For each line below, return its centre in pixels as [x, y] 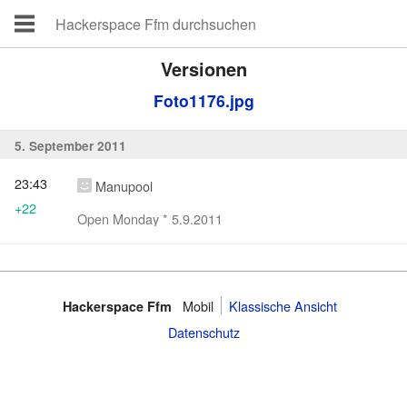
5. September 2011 [70, 145]
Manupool [124, 186]
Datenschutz [203, 332]
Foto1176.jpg [203, 100]
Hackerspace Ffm [117, 306]
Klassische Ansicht [283, 305]
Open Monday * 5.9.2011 [150, 218]
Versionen [203, 69]
